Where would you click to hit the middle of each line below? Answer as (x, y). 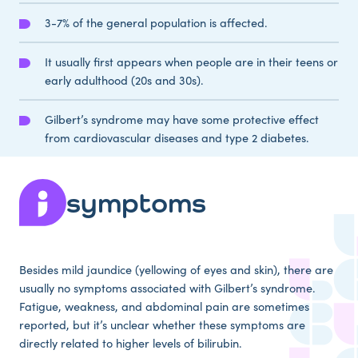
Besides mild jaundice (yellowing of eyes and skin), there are (176, 270)
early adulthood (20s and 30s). (124, 80)
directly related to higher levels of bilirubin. (131, 343)
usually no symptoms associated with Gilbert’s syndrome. (167, 288)
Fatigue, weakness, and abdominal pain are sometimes (164, 306)
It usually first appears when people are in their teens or (191, 62)
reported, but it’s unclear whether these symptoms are (162, 325)
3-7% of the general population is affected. (156, 23)
